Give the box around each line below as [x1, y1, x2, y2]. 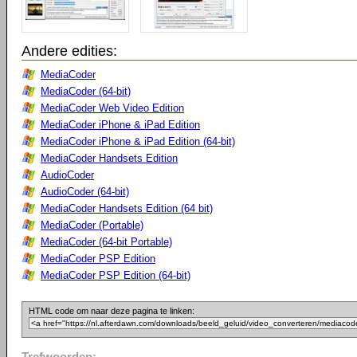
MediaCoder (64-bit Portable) [41, 236, 172, 248]
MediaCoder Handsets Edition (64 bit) [41, 202, 213, 214]
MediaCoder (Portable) [41, 219, 143, 231]
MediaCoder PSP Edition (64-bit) [41, 269, 190, 281]
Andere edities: [22, 43, 117, 59]
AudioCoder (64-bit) [41, 186, 129, 198]
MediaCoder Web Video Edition [41, 102, 184, 114]
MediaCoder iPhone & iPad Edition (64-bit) [41, 135, 235, 147]
